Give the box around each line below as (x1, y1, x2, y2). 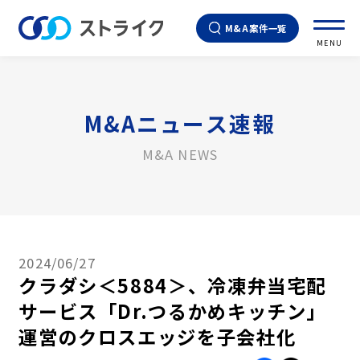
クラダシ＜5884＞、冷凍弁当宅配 (18, 271, 327, 299)
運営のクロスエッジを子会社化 (18, 322, 297, 350)
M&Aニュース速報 (84, 107, 276, 139)
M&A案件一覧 (224, 22, 288, 35)
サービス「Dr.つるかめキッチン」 (18, 297, 327, 325)
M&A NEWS (141, 144, 219, 164)
